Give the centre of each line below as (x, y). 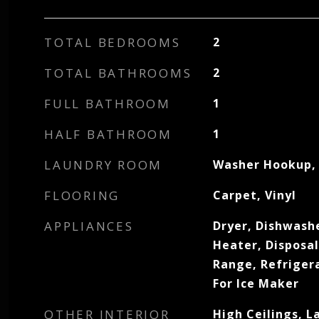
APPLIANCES (89, 226)
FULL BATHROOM (108, 104)
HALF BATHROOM (108, 134)
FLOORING (82, 195)
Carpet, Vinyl (254, 195)
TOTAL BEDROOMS (113, 42)
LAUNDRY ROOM (103, 165)
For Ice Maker (256, 283)
